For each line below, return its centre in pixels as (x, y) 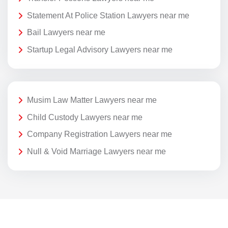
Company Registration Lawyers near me (99, 134)
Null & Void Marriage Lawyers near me (96, 151)
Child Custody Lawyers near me (85, 117)
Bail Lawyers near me (66, 33)
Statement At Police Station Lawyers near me (108, 15)
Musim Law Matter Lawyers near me (92, 100)
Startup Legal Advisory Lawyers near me (100, 49)
